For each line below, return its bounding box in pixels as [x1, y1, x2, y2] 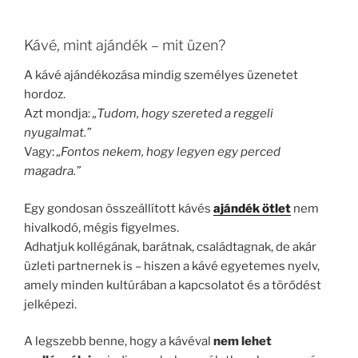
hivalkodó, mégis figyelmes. [24, 220, 179, 235]
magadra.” [24, 164, 81, 178]
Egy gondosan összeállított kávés [24, 201, 213, 216]
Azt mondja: [24, 106, 93, 121]
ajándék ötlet [213, 201, 291, 216]
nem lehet [213, 334, 272, 348]
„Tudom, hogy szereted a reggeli [93, 106, 273, 121]
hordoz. [24, 87, 66, 101]
